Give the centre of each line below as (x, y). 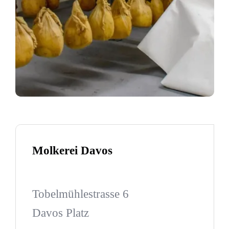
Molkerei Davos (72, 151)
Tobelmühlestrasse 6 (80, 194)
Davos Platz (60, 213)
